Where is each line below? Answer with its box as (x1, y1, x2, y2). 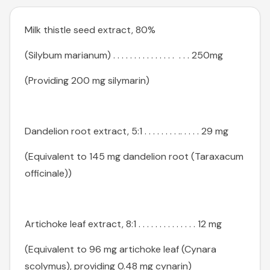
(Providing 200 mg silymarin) (25, 74, 149, 87)
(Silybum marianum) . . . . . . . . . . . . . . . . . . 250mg (25, 49, 223, 62)
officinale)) (25, 167, 72, 180)
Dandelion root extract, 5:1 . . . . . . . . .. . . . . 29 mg (25, 125, 228, 138)
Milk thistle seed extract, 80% (25, 24, 155, 37)
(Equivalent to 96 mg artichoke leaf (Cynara (25, 243, 216, 256)
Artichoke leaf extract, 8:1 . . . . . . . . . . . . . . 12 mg (25, 218, 222, 231)
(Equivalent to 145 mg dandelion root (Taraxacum (25, 150, 243, 163)
